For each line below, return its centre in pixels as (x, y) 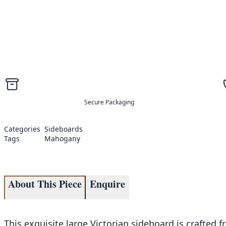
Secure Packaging (109, 102)
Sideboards (64, 129)
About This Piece (45, 184)
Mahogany (62, 139)
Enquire (107, 184)
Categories (22, 129)
